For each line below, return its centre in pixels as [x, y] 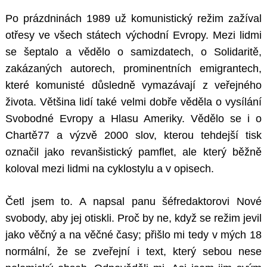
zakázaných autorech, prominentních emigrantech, [133, 69]
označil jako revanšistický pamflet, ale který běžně [133, 152]
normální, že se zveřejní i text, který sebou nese [133, 252]
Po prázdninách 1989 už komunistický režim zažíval [133, 19]
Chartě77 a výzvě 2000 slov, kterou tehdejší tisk [133, 136]
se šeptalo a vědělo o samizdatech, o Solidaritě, [133, 52]
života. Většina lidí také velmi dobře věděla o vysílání [133, 102]
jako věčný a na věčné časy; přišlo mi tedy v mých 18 [133, 235]
